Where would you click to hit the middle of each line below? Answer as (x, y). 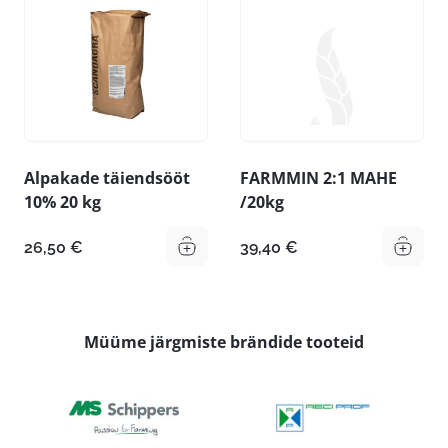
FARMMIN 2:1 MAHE (318, 178)
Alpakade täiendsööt (107, 178)
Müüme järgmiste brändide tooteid (224, 342)
